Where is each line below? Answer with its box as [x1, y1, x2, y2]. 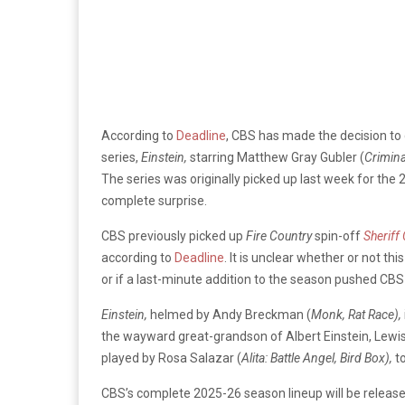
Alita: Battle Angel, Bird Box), [241, 350, 395, 365]
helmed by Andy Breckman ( [150, 306, 311, 322]
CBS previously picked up [101, 228, 246, 243]
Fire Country [246, 228, 315, 243]
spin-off [315, 228, 363, 243]
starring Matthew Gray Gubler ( [190, 149, 364, 165]
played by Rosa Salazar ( [101, 350, 241, 365]
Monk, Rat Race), [311, 306, 401, 322]
